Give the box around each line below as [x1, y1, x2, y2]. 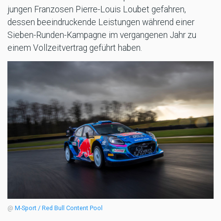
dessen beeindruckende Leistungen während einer [7, 17, 194, 28]
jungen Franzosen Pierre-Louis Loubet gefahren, [7, 4, 186, 15]
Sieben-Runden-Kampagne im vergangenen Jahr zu [7, 30, 196, 40]
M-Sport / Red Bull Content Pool [15, 204, 103, 212]
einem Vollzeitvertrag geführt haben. [7, 43, 142, 53]
